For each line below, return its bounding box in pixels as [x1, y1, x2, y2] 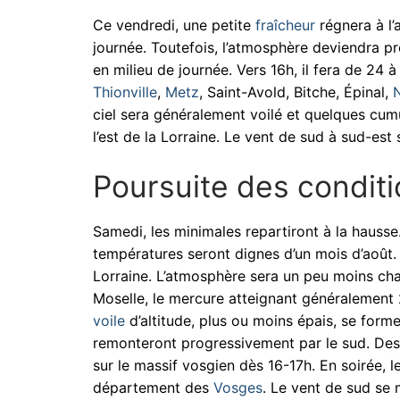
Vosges [213, 379, 262, 397]
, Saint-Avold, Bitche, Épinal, [199, 83, 393, 102]
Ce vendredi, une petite [93, 16, 255, 35]
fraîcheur [255, 16, 315, 35]
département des [93, 379, 213, 397]
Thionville [93, 83, 157, 102]
